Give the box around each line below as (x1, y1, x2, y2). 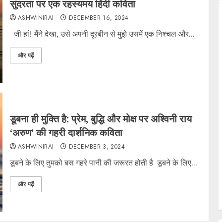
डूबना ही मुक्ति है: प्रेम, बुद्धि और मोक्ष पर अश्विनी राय (9, 112, 192, 125)
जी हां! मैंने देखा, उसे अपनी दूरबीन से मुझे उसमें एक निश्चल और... (9, 28, 195, 39)
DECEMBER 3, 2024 (69, 142, 125, 151)
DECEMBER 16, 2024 (69, 13, 129, 22)
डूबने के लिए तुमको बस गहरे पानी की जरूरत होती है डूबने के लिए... (9, 157, 197, 168)
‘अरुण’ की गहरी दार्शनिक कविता (9, 126, 122, 139)
